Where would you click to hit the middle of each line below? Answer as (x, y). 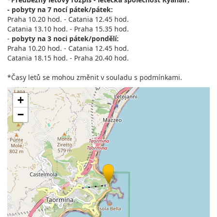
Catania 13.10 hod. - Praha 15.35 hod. (68, 29)
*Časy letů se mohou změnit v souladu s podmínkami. (95, 77)
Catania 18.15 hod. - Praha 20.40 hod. (68, 58)
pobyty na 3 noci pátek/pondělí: (65, 39)
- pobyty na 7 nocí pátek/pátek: (60, 9)
